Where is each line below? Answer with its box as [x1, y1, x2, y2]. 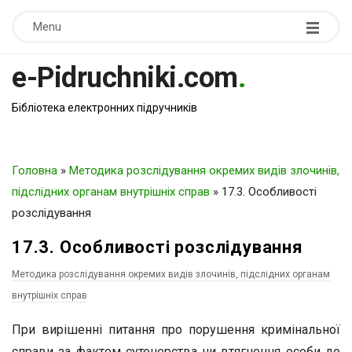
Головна [12, 163, 57, 178]
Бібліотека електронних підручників [12, 101, 197, 114]
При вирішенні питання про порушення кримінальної [12, 322, 340, 337]
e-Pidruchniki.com [12, 61, 238, 94]
